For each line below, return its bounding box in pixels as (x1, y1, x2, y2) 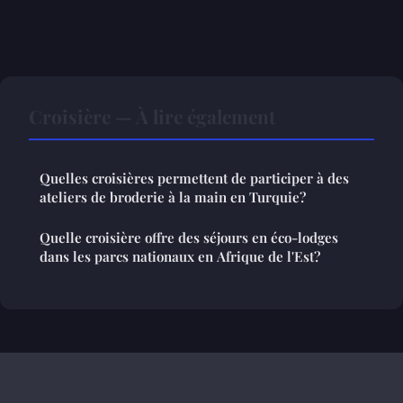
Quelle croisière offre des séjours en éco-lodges (40, 228, 338, 247)
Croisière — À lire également (29, 103, 275, 130)
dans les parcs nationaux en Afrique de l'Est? (40, 247, 320, 266)
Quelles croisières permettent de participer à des (40, 169, 349, 188)
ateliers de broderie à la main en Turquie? (40, 188, 306, 207)
